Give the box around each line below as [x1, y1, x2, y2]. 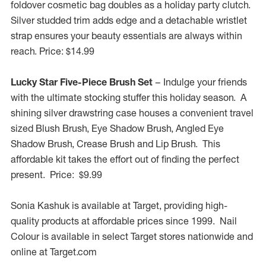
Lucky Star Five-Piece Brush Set [11, 76, 153, 88]
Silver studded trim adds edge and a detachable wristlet [11, 14, 247, 26]
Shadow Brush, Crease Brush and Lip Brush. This [11, 138, 220, 150]
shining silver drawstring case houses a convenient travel [11, 107, 254, 119]
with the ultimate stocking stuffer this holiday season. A [11, 91, 246, 103]
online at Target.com [11, 246, 97, 258]
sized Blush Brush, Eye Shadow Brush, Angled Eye [11, 122, 224, 134]
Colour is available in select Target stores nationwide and [11, 230, 253, 242]
